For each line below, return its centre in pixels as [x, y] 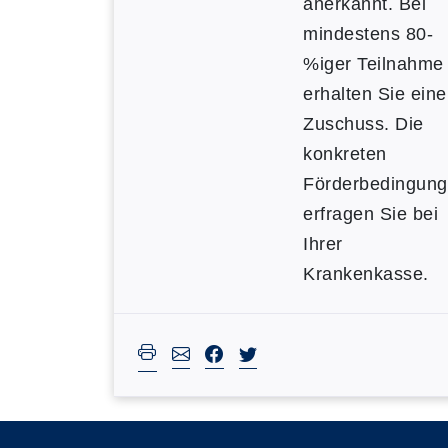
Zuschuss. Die [363, 124]
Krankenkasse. [366, 274]
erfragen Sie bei [370, 214]
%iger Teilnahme [373, 64]
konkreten [345, 154]
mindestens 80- [368, 34]
